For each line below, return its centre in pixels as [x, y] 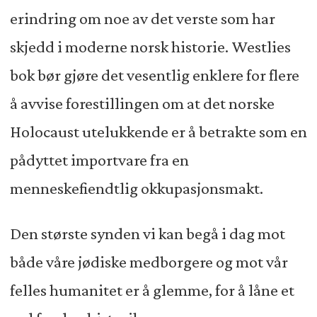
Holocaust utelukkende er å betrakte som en [158, 132]
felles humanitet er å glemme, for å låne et [152, 290]
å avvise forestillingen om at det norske [142, 104]
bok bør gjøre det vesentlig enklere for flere [154, 75]
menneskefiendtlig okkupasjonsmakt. [136, 189]
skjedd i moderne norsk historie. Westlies [150, 47]
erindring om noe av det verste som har [142, 19]
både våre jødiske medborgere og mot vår [149, 261]
